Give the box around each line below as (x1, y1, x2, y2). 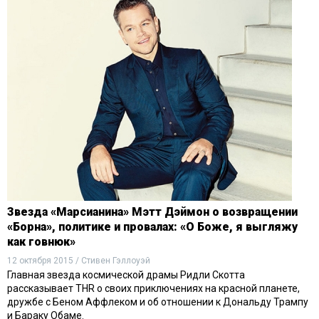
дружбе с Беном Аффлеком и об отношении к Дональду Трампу (7, 296, 308, 308)
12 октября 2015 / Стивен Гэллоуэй (7, 255, 150, 266)
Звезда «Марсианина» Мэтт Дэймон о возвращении (7, 204, 298, 219)
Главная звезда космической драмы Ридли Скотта (7, 268, 245, 281)
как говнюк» (7, 234, 75, 249)
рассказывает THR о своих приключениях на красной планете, (7, 282, 300, 294)
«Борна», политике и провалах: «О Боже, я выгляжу (7, 219, 298, 234)
